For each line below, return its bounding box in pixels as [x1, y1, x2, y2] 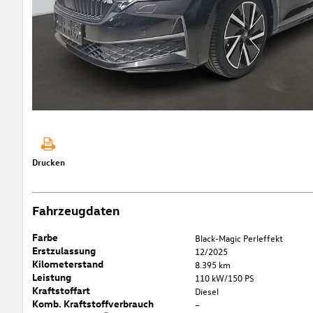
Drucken [31, 155, 65, 168]
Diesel [195, 284, 219, 297]
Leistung [31, 270, 71, 284]
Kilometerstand [31, 256, 103, 270]
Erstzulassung [31, 243, 96, 257]
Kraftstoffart [31, 283, 90, 297]
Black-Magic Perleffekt [195, 231, 284, 244]
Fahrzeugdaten [31, 201, 119, 218]
